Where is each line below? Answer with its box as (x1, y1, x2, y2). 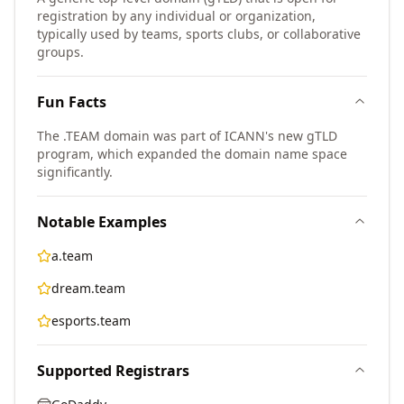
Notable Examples (37, 212, 167, 232)
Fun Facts (37, 92, 106, 112)
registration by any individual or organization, (37, 7, 316, 24)
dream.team (51, 280, 125, 297)
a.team (51, 247, 93, 264)
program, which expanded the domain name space (37, 145, 347, 162)
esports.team (51, 312, 131, 329)
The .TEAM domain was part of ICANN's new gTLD (37, 127, 337, 144)
